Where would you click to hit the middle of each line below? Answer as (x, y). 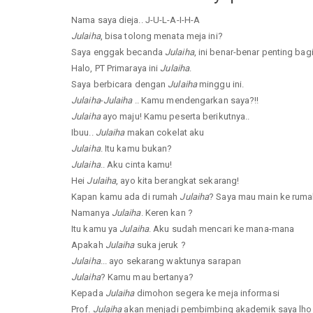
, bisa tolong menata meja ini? (161, 36)
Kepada (88, 293)
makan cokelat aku (165, 132)
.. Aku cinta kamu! (136, 164)
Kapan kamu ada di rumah (126, 196)
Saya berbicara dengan (120, 84)
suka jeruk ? (160, 245)
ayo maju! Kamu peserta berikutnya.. (175, 116)
